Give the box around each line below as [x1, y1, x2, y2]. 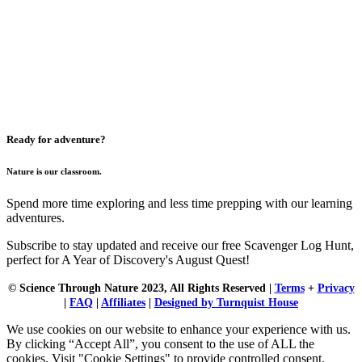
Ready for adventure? [6, 133, 106, 146]
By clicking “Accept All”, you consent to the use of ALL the [6, 336, 314, 351]
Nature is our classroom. [6, 166, 102, 176]
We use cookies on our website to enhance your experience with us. [6, 322, 351, 336]
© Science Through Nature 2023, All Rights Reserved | [7, 281, 275, 294]
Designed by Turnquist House [154, 296, 298, 309]
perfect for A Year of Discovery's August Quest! [6, 252, 250, 267]
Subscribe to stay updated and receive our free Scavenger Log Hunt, [6, 238, 354, 252]
